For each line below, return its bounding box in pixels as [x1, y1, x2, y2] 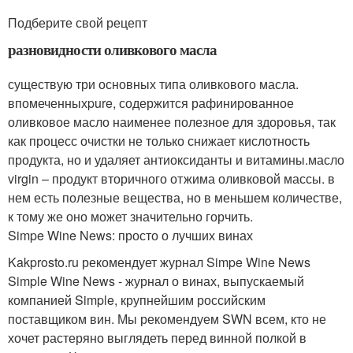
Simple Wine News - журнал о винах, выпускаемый [8, 272, 304, 290]
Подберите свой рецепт [8, 13, 147, 32]
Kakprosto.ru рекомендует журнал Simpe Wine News [8, 253, 310, 271]
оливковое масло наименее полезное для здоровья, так [8, 113, 336, 131]
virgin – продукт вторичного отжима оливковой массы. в [8, 169, 335, 188]
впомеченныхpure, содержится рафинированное [8, 94, 294, 112]
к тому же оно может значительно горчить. [8, 207, 253, 225]
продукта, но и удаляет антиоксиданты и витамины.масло [8, 150, 344, 169]
